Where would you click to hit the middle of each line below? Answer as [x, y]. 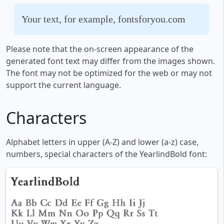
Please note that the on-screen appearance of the [100, 49]
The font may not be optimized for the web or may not [109, 73]
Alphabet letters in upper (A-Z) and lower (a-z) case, [102, 142]
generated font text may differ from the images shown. [110, 61]
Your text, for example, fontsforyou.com [103, 19]
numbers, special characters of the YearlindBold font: [106, 154]
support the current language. [63, 85]
